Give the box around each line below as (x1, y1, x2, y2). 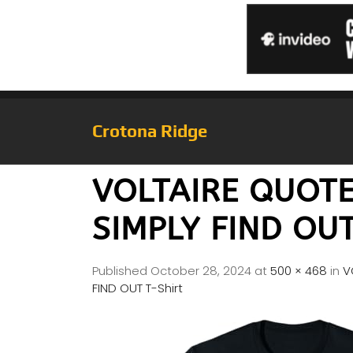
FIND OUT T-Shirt (92, 279, 183, 296)
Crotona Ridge (92, 120, 207, 141)
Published (92, 262, 150, 279)
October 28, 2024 (150, 262, 251, 279)
